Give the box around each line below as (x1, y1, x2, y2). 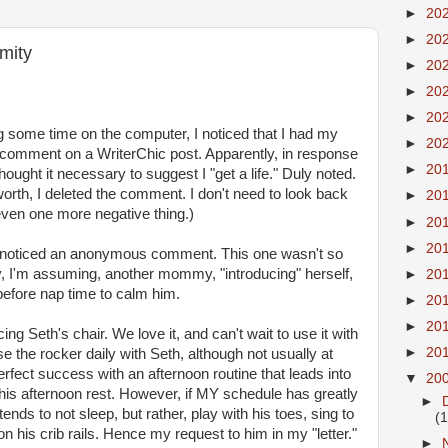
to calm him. (96, 286, 180, 302)
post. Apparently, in (166, 146, 297, 162)
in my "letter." (268, 426, 357, 442)
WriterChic (97, 146, 166, 162)
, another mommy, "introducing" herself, (97, 266, 353, 282)
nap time (40, 286, 96, 302)
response (297, 146, 358, 162)
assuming (33, 266, 97, 282)
